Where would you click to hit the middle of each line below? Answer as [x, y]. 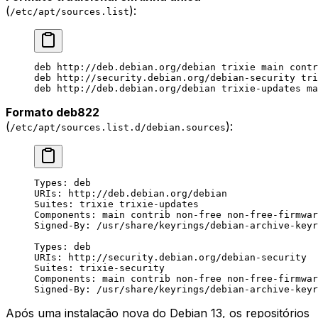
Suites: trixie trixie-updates [116, 204]
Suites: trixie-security [99, 268]
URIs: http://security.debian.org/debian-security [170, 257]
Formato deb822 [53, 112]
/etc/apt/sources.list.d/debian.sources [118, 127]
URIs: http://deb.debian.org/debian [131, 193]
